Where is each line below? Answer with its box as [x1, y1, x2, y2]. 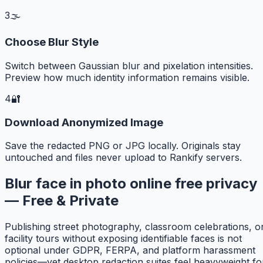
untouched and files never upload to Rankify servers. [5, 151, 242, 164]
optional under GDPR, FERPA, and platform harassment [5, 244, 255, 257]
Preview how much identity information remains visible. [5, 72, 249, 83]
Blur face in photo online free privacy [5, 175, 257, 193]
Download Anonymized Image [5, 115, 163, 129]
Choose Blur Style [5, 35, 99, 49]
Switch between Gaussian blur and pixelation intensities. [5, 60, 253, 72]
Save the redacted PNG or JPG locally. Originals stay [5, 140, 241, 152]
